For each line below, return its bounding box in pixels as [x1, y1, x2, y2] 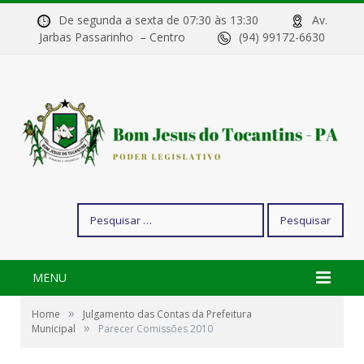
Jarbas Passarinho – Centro [39, 29, 218, 45]
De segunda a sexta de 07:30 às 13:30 [58, 12, 291, 28]
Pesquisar [76, 203, 128, 219]
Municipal [32, 322, 76, 336]
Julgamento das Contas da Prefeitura [83, 307, 252, 322]
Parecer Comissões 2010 [98, 322, 213, 336]
